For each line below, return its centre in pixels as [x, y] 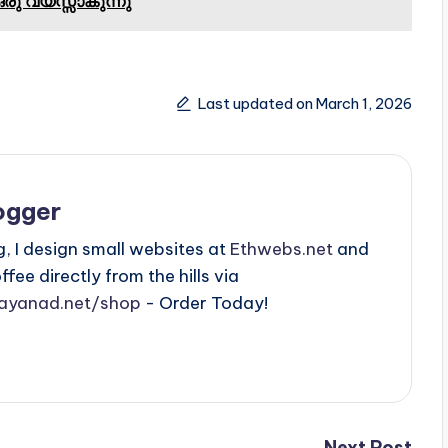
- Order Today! [204, 302]
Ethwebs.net [281, 248]
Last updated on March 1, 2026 [304, 104]
